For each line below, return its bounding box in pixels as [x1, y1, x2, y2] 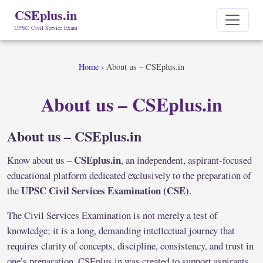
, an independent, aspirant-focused [121, 153, 252, 167]
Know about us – [7, 153, 74, 167]
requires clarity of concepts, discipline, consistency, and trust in [7, 239, 254, 253]
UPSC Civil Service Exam [14, 23, 77, 32]
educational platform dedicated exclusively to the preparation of [7, 168, 251, 183]
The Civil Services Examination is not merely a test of [7, 208, 218, 222]
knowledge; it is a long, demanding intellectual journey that [7, 224, 235, 238]
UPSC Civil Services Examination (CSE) [21, 183, 189, 198]
